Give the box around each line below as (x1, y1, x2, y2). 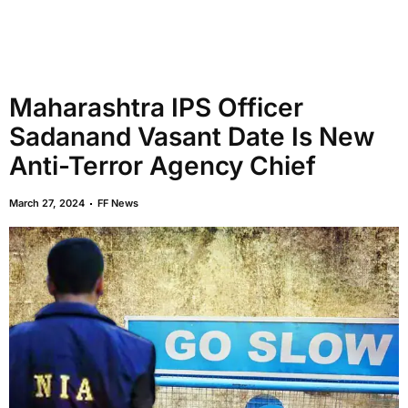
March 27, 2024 (9, 197, 85, 209)
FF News (97, 197, 138, 209)
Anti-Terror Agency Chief (9, 150, 316, 181)
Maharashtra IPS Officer (9, 92, 303, 123)
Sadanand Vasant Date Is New (9, 121, 375, 152)
